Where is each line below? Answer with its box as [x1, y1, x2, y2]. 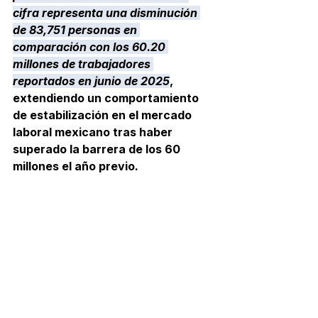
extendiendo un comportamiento [13, 91, 202, 105]
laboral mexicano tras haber [13, 125, 175, 139]
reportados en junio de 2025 [13, 74, 170, 88]
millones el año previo [13, 159, 135, 173]
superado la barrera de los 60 [13, 142, 183, 156]
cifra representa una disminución [13, 6, 200, 20]
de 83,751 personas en [13, 23, 140, 37]
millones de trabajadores [13, 57, 153, 71]
